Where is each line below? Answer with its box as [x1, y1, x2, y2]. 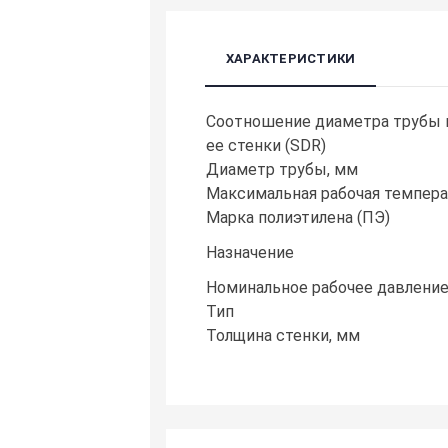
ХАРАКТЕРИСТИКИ [226, 51, 356, 67]
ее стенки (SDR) [206, 136, 327, 156]
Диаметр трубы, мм [206, 160, 359, 180]
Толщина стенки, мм [206, 326, 361, 346]
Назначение [206, 243, 295, 263]
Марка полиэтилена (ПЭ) [206, 208, 391, 228]
